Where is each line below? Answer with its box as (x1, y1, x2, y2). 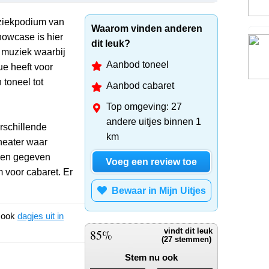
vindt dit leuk (162, 226, 213, 235)
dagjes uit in (17, 210, 64, 221)
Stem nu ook (125, 252, 178, 262)
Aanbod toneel (106, 59, 169, 70)
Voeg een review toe (106, 156, 197, 167)
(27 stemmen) (162, 235, 211, 244)
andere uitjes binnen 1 (106, 116, 201, 127)
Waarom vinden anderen (91, 23, 202, 34)
